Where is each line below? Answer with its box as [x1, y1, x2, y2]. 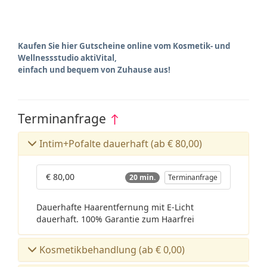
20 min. [129, 172, 156, 183]
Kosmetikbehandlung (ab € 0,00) [39, 243, 185, 256]
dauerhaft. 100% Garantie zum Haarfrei [36, 213, 194, 225]
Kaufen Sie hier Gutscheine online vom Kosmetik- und [18, 41, 230, 51]
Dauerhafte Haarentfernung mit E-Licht [36, 201, 194, 213]
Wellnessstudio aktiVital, [18, 52, 117, 63]
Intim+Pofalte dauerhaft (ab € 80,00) [39, 137, 202, 150]
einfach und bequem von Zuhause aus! [18, 64, 170, 75]
